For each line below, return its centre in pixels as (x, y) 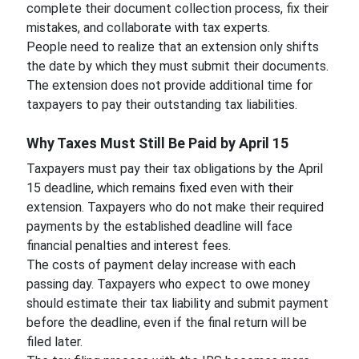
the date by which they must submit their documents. (177, 66)
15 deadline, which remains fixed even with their (159, 188)
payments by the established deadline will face (159, 226)
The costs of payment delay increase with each (161, 265)
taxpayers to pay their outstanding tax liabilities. (161, 105)
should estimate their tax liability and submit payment (177, 303)
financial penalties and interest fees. (130, 246)
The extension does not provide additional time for (169, 85)
